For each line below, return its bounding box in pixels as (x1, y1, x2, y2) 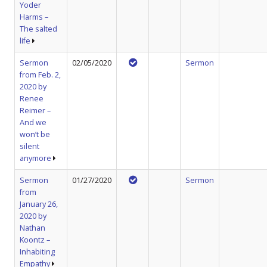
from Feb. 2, (20, 69, 61, 80)
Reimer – (20, 105, 51, 116)
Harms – (20, 11, 48, 22)
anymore (20, 153, 51, 163)
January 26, (20, 198, 58, 209)
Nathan (20, 222, 45, 233)
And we (20, 117, 46, 128)
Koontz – (20, 234, 50, 245)
